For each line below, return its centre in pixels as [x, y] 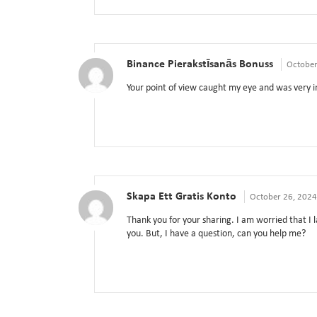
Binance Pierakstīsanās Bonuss [200, 65]
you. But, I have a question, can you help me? [216, 234]
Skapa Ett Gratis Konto [181, 197]
